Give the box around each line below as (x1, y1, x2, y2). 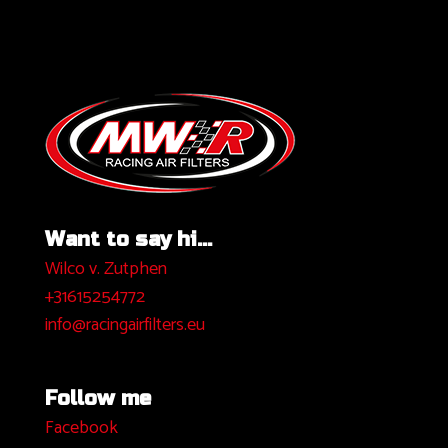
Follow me (45, 385, 151, 411)
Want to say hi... (45, 226, 212, 252)
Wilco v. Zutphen (45, 253, 167, 284)
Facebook (45, 412, 118, 443)
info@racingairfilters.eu (45, 309, 205, 340)
